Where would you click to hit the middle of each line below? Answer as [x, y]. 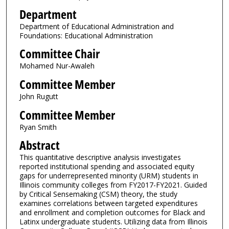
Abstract [39, 145]
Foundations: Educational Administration [86, 35]
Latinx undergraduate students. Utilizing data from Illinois [113, 222]
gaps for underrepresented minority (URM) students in [109, 176]
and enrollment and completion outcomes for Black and [112, 213]
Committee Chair [59, 54]
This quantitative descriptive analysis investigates [100, 157]
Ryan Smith [38, 127]
